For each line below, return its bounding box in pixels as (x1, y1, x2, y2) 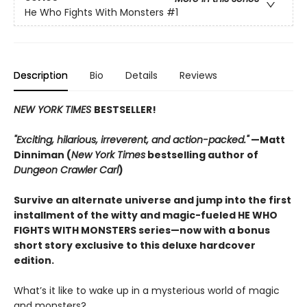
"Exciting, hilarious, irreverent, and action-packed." (14, 133, 249, 147)
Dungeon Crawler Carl (14, 163, 119, 177)
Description (14, 69, 68, 82)
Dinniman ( (14, 148, 71, 162)
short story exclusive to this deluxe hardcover (14, 238, 256, 252)
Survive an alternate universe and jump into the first (14, 193, 291, 207)
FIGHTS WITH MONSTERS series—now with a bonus (14, 223, 270, 237)
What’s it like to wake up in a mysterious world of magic (14, 284, 280, 297)
